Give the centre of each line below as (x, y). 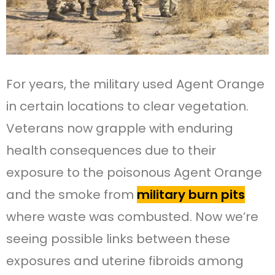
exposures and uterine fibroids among (125, 261)
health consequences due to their (111, 151)
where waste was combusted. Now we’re (132, 217)
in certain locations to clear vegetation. (127, 107)
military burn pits (191, 195)
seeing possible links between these (118, 239)
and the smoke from (72, 195)
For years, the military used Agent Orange (135, 84)
